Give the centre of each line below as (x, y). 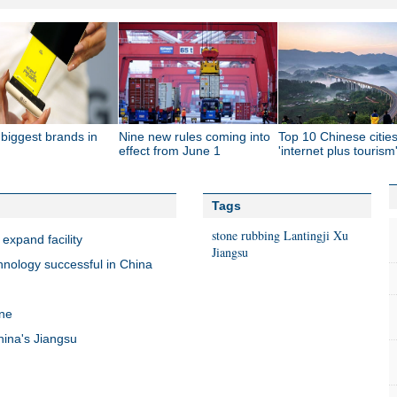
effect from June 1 (170, 151)
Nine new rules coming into (195, 136)
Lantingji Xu (316, 235)
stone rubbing (246, 235)
